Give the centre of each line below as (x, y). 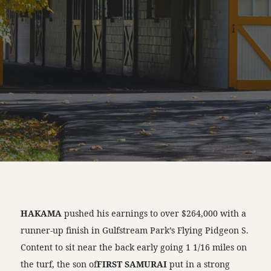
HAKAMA (41, 214)
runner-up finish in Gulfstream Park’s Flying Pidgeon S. (135, 230)
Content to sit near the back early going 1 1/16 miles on (134, 247)
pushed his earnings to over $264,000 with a (154, 214)
